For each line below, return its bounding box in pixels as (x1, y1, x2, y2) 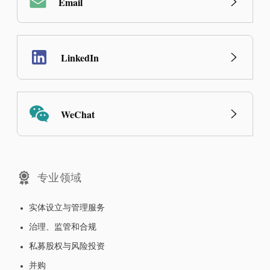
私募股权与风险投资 (29, 242, 105, 252)
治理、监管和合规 (29, 223, 96, 233)
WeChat (61, 107, 95, 121)
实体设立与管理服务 (29, 204, 105, 213)
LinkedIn (61, 50, 99, 64)
